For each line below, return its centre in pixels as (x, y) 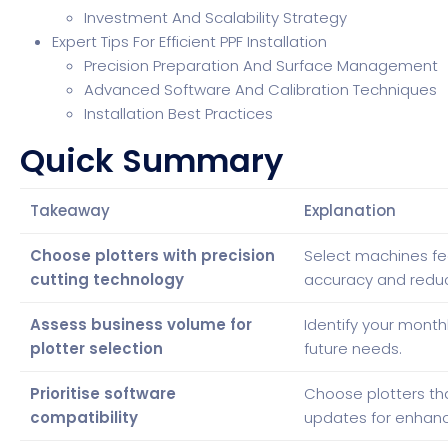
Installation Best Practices (179, 113)
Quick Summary (152, 160)
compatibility (84, 417)
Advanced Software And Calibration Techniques (261, 89)
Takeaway (70, 210)
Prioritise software (103, 393)
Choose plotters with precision (153, 255)
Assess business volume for (141, 324)
